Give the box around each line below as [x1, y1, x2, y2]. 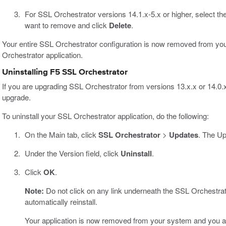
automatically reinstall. [24, 196, 97, 207]
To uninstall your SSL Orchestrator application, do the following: [2, 110, 209, 121]
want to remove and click [24, 20, 109, 31]
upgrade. [2, 91, 31, 102]
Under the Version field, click [24, 147, 121, 158]
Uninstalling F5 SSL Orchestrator [2, 68, 128, 77]
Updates [168, 129, 198, 140]
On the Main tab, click [24, 129, 98, 140]
